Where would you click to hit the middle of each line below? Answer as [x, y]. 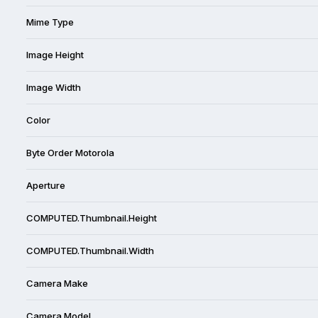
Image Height [55, 54]
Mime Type [50, 22]
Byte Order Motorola [70, 152]
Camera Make [57, 283]
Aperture [46, 185]
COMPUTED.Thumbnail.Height [92, 218]
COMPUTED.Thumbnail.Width [90, 250]
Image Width [54, 87]
